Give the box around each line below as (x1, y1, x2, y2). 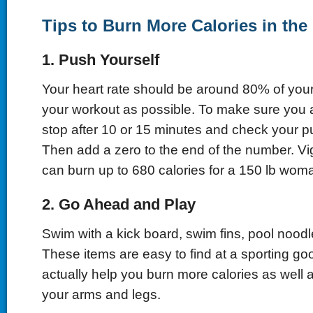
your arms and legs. (41, 286, 161, 302)
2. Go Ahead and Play (41, 196, 196, 213)
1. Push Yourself (41, 51, 159, 68)
